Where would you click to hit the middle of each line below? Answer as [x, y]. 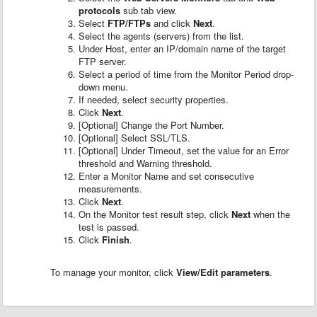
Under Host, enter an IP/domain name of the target [182, 48]
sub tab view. [149, 10]
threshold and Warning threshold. [145, 163]
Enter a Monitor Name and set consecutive [166, 176]
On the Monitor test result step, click [155, 214]
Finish [116, 240]
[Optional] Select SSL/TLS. [134, 138]
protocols [99, 10]
